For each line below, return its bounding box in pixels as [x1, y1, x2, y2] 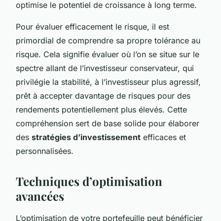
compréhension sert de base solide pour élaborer [16, 118, 199, 128]
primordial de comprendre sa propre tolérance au [16, 35, 200, 45]
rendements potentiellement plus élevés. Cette [16, 104, 187, 114]
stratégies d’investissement [32, 132, 141, 142]
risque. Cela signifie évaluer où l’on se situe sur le [16, 49, 199, 59]
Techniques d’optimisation [16, 173, 162, 189]
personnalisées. [16, 146, 74, 156]
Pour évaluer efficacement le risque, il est [16, 21, 169, 32]
